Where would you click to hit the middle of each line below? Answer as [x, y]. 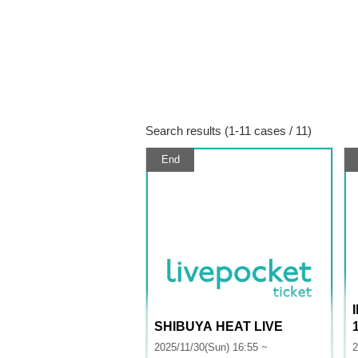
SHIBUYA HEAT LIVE [219, 326]
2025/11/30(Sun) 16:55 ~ [211, 347]
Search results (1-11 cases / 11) [229, 131]
